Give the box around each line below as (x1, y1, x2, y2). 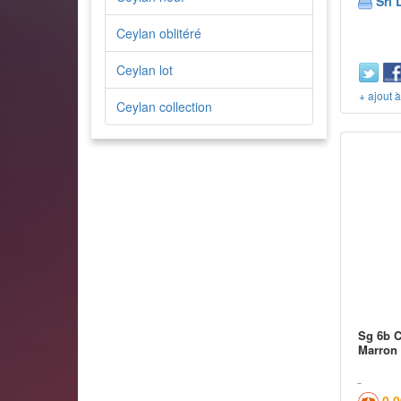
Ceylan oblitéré (116, 24, 201, 42)
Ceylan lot (116, 61, 173, 79)
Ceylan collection (116, 98, 212, 115)
